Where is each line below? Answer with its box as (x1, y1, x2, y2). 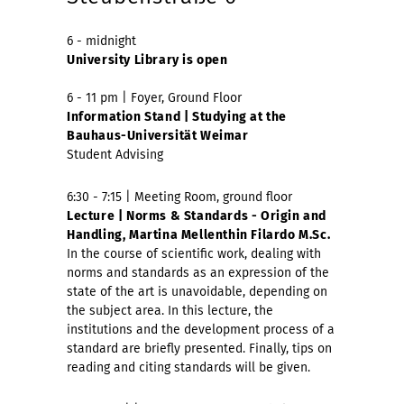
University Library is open (67, 52, 228, 69)
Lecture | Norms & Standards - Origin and (67, 208, 327, 225)
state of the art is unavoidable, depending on (67, 284, 327, 300)
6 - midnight (67, 33, 136, 50)
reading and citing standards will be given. (67, 360, 310, 376)
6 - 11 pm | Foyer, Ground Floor (67, 90, 242, 106)
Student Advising (67, 147, 163, 163)
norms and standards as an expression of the (67, 265, 329, 281)
